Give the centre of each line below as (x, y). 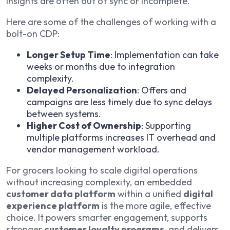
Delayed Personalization (82, 90)
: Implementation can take (165, 55)
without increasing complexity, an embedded (99, 182)
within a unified (149, 194)
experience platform (53, 206)
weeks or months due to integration (101, 67)
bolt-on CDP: (33, 34)
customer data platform (61, 194)
